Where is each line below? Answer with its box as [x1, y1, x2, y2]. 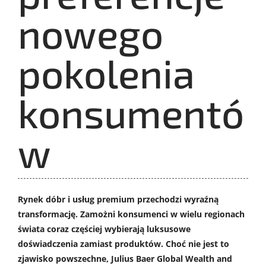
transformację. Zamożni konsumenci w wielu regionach [18, 208, 245, 220]
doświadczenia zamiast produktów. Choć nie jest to [18, 238, 229, 250]
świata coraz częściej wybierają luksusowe [18, 223, 191, 235]
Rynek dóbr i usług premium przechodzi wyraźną [18, 194, 218, 205]
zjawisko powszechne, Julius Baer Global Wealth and [18, 253, 232, 265]
